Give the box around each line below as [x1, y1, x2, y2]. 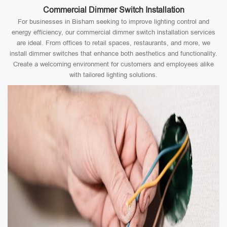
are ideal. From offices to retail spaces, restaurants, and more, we [17, 39, 210, 47]
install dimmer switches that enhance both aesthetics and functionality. [10, 50, 217, 57]
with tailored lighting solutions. [69, 71, 158, 79]
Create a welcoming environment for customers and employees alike [13, 60, 214, 68]
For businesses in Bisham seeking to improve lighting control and [18, 18, 209, 25]
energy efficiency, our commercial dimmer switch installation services [12, 28, 215, 36]
